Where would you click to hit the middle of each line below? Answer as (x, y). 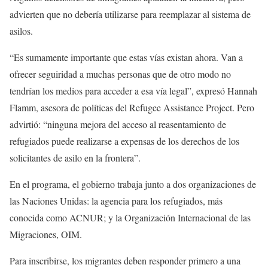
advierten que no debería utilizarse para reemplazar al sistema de (130, 14)
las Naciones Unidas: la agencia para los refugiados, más (116, 201)
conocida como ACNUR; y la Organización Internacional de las (130, 218)
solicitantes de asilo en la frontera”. (75, 158)
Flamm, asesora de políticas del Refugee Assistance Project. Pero (132, 108)
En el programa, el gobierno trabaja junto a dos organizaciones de (133, 184)
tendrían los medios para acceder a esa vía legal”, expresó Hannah (133, 91)
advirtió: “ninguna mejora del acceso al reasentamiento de (118, 124)
